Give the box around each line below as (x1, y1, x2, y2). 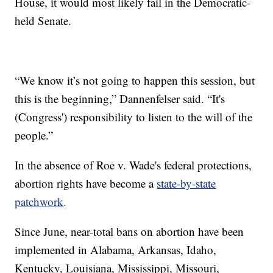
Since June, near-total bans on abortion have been (15, 224, 244, 239)
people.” (15, 127, 54, 143)
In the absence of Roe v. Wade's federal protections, (15, 157, 252, 173)
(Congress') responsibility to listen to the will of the (15, 109, 253, 125)
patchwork (15, 194, 64, 210)
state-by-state (157, 175, 216, 191)
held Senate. (15, 13, 72, 29)
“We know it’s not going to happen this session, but (15, 73, 255, 88)
